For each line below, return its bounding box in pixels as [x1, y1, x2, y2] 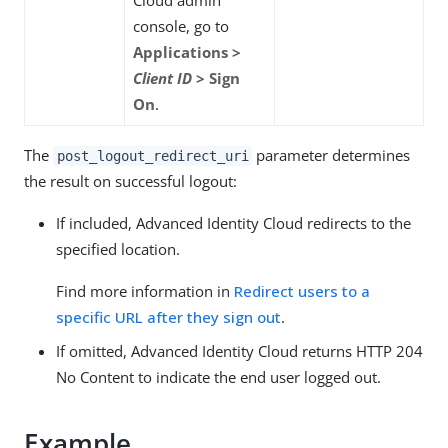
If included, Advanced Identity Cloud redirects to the [56, 212, 411, 233]
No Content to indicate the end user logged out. [56, 366, 381, 387]
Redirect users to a [234, 280, 370, 301]
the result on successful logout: [24, 170, 237, 191]
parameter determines [252, 144, 411, 165]
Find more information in [56, 280, 234, 301]
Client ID [133, 67, 192, 88]
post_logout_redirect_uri [56, 147, 249, 164]
